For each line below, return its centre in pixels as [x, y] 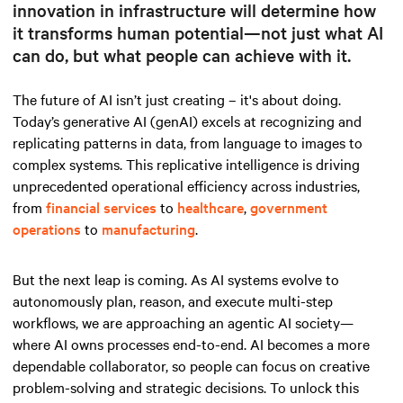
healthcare [210, 206]
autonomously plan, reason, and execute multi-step [173, 300]
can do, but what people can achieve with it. [182, 54]
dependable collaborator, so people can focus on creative [191, 365]
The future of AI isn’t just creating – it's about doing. [177, 99]
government [289, 206]
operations [47, 228]
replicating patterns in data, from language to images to [188, 142]
